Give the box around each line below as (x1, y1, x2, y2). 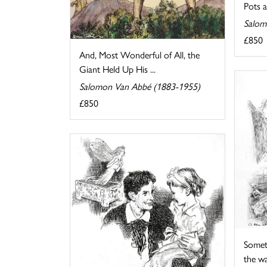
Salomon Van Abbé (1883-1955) (79, 79, 200, 93)
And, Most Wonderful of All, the (79, 47, 200, 61)
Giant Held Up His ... (79, 61, 156, 76)
